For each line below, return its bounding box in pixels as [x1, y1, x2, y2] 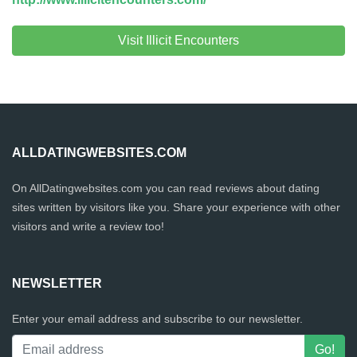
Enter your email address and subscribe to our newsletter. [12, 312, 303, 325]
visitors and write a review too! [12, 220, 164, 233]
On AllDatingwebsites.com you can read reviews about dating [12, 182, 320, 194]
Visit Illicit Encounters [118, 33, 239, 47]
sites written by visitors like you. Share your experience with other [12, 201, 340, 214]
